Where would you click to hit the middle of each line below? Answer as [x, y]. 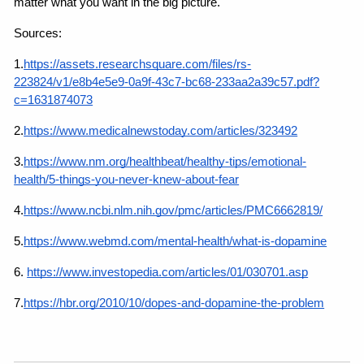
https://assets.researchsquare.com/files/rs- [138, 64]
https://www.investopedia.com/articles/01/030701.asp [168, 272]
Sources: [38, 33]
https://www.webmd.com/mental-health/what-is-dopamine [175, 241]
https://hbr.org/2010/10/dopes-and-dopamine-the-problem [174, 303]
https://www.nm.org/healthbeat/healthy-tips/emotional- [165, 161]
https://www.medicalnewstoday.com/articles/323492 [161, 130]
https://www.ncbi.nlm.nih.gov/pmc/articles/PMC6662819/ [173, 210]
